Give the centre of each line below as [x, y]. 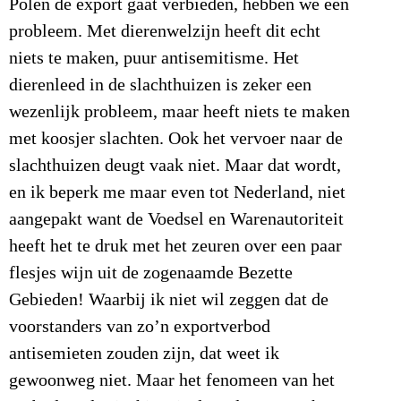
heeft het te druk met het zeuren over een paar [175, 247]
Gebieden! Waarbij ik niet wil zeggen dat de [169, 300]
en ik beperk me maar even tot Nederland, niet [177, 193]
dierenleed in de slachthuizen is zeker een [160, 85]
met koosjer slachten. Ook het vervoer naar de [176, 139]
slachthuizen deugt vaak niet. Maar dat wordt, [175, 166]
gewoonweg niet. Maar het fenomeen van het [172, 381]
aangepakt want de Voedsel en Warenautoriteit [176, 220]
